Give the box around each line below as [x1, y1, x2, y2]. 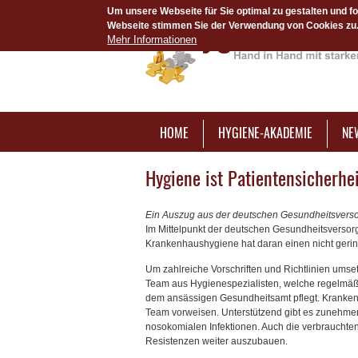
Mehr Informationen [107, 34, 197, 46]
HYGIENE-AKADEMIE [218, 123, 312, 142]
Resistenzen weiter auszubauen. [145, 335, 288, 347]
